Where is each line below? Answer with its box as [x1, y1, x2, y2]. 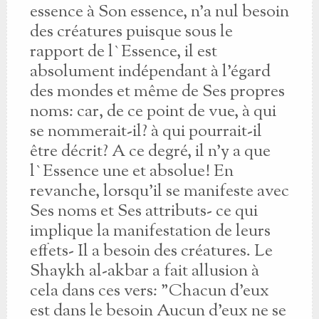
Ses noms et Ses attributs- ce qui [29, 199, 258, 224]
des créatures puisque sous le [29, 20, 233, 44]
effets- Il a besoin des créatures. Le [29, 239, 273, 263]
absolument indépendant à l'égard [29, 60, 271, 84]
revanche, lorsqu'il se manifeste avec [29, 179, 289, 204]
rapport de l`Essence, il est [29, 40, 217, 64]
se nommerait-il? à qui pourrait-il [29, 120, 262, 144]
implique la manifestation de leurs [29, 219, 271, 244]
